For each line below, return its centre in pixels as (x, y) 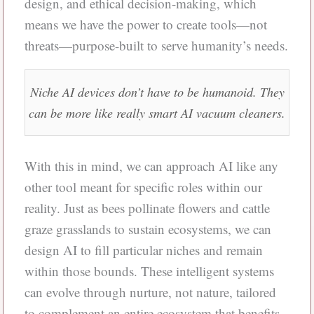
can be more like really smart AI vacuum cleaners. (157, 113)
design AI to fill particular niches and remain (143, 250)
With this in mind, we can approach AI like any (151, 166)
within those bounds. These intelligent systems (149, 271)
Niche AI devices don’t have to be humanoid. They (157, 92)
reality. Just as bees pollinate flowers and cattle (147, 208)
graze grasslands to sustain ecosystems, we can (148, 229)
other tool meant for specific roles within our (143, 187)
